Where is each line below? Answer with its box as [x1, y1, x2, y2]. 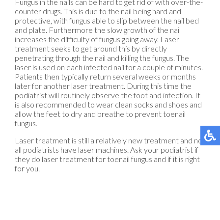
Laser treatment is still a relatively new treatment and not [15, 136, 205, 145]
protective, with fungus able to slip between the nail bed [15, 16, 199, 26]
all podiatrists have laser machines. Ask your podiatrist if [15, 145, 198, 155]
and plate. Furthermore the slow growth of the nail [15, 25, 181, 35]
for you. [15, 164, 40, 173]
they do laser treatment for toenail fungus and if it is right [15, 154, 200, 164]
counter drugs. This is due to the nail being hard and [15, 6, 181, 16]
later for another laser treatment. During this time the [15, 81, 192, 91]
